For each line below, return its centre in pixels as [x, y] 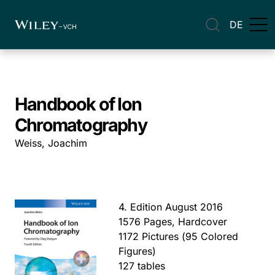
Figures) [137, 251]
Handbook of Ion [78, 104]
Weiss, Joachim [51, 143]
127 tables [142, 266]
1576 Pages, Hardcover [173, 222]
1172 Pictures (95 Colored [179, 236]
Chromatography [81, 125]
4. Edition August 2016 [171, 207]
